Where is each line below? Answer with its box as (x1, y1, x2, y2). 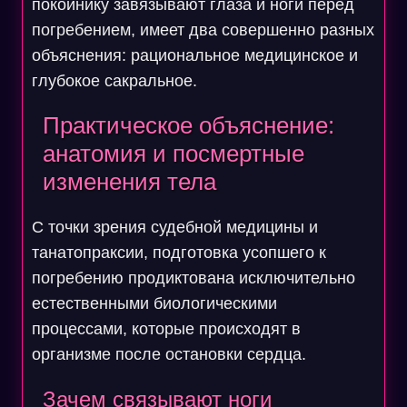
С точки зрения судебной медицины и (31, 218, 318, 236)
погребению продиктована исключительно (31, 269, 355, 287)
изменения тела (42, 168, 216, 195)
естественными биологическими (31, 294, 277, 313)
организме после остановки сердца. (31, 345, 306, 363)
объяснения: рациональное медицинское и (31, 46, 358, 65)
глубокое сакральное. (31, 72, 197, 90)
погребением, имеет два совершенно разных (31, 21, 374, 39)
